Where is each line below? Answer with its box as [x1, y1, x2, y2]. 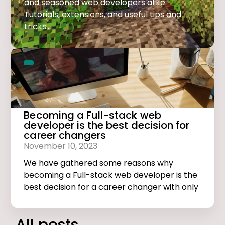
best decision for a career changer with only [24, 181, 199, 193]
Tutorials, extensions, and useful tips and [24, 9, 182, 21]
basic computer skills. [24, 193, 109, 205]
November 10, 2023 [24, 140, 98, 152]
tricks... [24, 21, 51, 33]
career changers [24, 128, 106, 143]
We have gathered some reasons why [24, 157, 174, 169]
